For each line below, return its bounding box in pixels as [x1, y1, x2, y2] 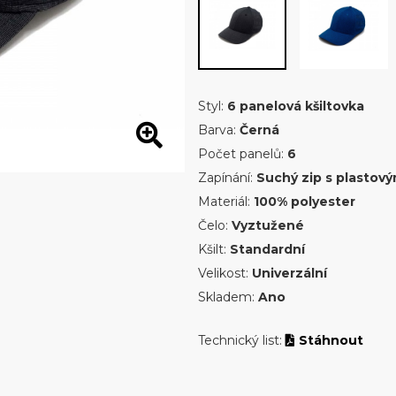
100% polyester [253, 194, 355, 209]
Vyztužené [231, 217, 304, 233]
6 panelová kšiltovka [226, 98, 364, 114]
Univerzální [251, 265, 327, 281]
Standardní [229, 241, 305, 257]
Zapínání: [197, 170, 256, 186]
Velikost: [197, 265, 252, 281]
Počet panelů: [197, 146, 287, 162]
